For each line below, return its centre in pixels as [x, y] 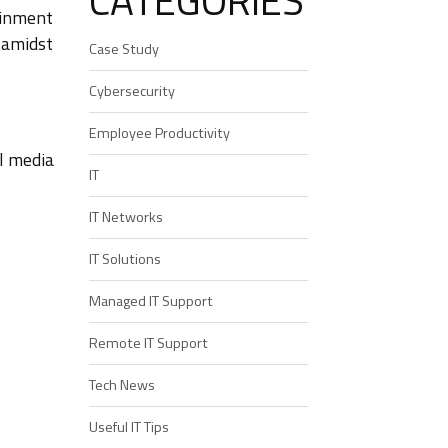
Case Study [123, 48]
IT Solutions [124, 258]
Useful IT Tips [128, 426]
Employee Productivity [159, 132]
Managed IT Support [150, 300]
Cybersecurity [131, 90]
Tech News [121, 384]
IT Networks [125, 216]
